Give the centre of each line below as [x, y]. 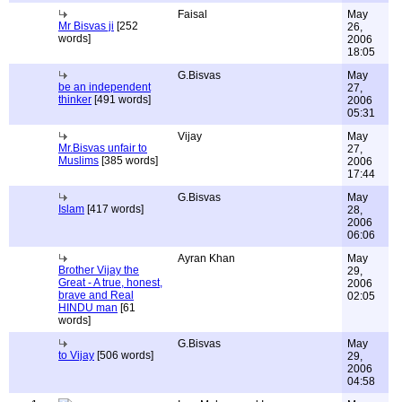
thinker [75, 100]
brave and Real [96, 295]
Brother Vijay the [99, 270]
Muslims [79, 161]
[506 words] [124, 355]
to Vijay [76, 355]
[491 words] [121, 100]
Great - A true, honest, [110, 283]
